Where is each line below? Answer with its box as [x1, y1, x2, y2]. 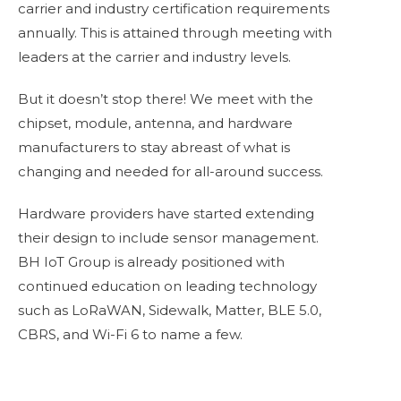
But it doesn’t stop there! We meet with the [18, 90, 313, 107]
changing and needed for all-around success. [18, 163, 323, 180]
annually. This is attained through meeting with [18, 24, 332, 41]
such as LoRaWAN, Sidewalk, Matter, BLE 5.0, [18, 302, 321, 319]
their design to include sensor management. [18, 229, 319, 246]
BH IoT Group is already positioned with [18, 253, 285, 270]
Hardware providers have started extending [18, 205, 314, 222]
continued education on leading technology [18, 277, 317, 294]
